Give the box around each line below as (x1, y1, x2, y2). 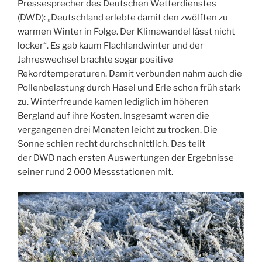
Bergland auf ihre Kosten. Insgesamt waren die (18, 111, 209, 122)
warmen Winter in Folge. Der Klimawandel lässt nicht (18, 26, 235, 37)
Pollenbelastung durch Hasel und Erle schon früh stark (18, 82, 240, 94)
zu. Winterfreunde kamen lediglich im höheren (18, 96, 209, 108)
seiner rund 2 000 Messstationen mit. (18, 167, 173, 178)
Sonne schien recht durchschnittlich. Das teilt (18, 139, 205, 150)
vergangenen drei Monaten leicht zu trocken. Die (18, 125, 218, 136)
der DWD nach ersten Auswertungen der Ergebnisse (18, 153, 234, 164)
